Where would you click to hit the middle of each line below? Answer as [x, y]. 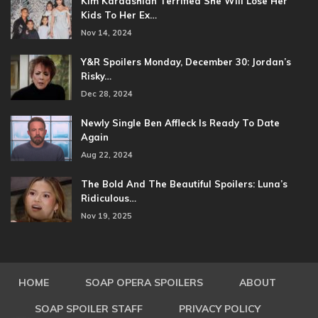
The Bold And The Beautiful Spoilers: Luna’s [184, 183]
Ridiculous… [109, 198]
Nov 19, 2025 [106, 215]
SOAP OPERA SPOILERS [144, 282]
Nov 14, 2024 [106, 32]
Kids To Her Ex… [119, 15]
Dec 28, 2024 [107, 93]
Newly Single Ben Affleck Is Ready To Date [180, 122]
